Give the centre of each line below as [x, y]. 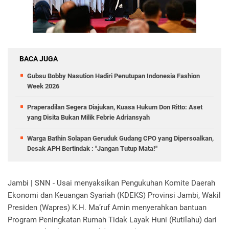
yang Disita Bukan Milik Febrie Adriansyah [88, 117]
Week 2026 [43, 86]
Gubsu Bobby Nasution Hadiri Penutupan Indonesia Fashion [113, 76]
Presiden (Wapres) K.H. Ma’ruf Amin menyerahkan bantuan [107, 208]
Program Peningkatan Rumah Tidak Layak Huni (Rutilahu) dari [112, 220]
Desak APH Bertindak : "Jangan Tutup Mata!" [92, 148]
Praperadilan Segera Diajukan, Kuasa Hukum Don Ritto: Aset [115, 107]
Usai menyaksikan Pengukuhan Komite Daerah [136, 183]
